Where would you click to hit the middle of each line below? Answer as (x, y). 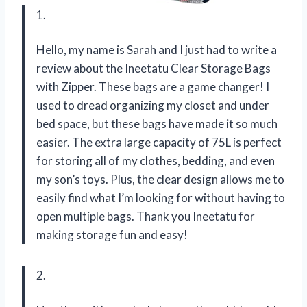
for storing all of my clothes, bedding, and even (156, 160)
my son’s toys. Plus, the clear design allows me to (160, 179)
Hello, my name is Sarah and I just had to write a (157, 49)
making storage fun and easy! (112, 234)
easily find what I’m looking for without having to (161, 197)
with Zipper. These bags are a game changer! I (153, 86)
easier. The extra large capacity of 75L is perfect (159, 142)
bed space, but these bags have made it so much (157, 123)
